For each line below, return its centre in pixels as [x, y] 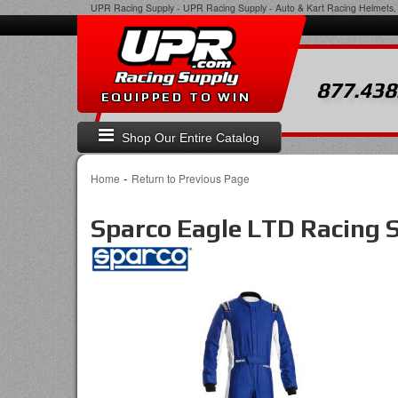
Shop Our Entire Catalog [191, 138]
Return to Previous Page [191, 178]
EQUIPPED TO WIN [176, 96]
